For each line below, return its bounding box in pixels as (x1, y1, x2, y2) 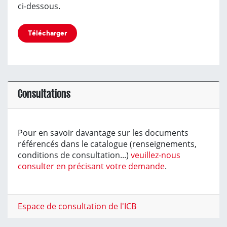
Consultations (18, 87, 70, 100)
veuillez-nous (131, 149, 180, 161)
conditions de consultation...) (18, 149, 131, 161)
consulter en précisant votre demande (18, 160, 165, 172)
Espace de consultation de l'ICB (18, 200, 136, 212)
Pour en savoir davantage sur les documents (18, 127, 188, 138)
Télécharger (28, 29, 67, 37)
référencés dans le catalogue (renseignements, (18, 138, 197, 149)
